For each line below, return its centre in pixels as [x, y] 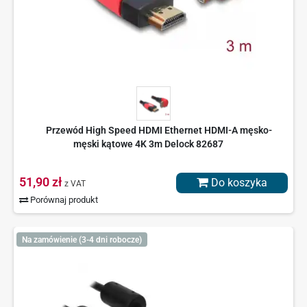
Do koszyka [238, 183]
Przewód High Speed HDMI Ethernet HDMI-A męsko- [159, 131]
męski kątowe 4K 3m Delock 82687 [148, 144]
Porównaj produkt [63, 200]
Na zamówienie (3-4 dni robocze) [82, 240]
